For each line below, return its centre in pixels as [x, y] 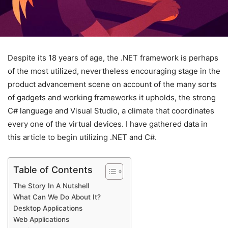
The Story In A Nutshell [51, 186]
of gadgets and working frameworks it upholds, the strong [112, 97]
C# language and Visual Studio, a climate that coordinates [111, 110]
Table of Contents [53, 169]
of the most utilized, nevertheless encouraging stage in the [114, 71]
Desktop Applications [48, 208]
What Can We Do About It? [57, 197]
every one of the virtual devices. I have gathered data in [108, 124]
